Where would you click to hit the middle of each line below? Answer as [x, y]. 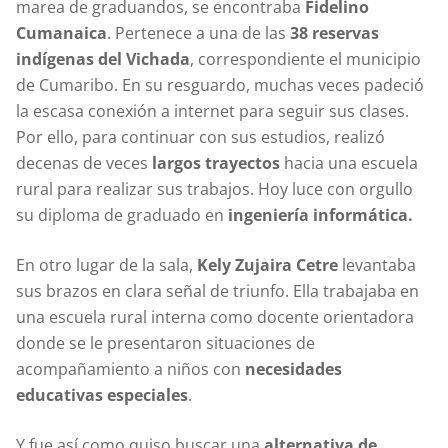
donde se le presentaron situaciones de [165, 342]
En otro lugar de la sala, [106, 264]
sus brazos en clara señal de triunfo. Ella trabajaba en [217, 290]
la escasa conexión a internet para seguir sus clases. [212, 110]
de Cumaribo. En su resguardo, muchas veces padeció [220, 84]
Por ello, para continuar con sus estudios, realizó [200, 136]
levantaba [377, 264]
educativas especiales [102, 394]
